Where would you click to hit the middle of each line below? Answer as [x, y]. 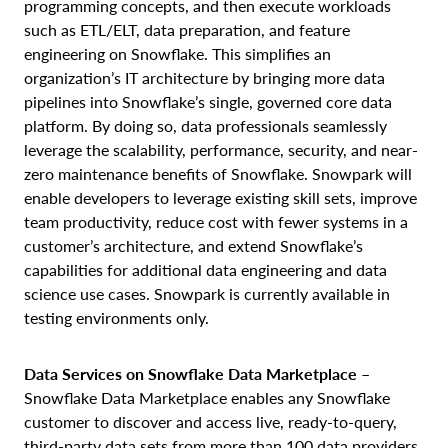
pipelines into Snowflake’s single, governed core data [208, 101]
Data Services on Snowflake [124, 373]
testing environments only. [116, 317]
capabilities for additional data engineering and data [205, 269]
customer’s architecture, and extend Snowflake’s [193, 245]
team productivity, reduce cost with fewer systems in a [216, 221]
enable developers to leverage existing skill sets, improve [220, 197]
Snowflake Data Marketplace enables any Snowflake [207, 397]
